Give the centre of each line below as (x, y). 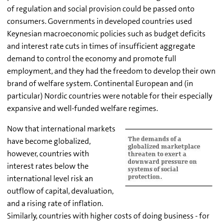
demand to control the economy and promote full (92, 59)
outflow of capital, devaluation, (60, 191)
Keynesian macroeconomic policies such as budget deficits (106, 34)
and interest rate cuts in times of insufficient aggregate (101, 46)
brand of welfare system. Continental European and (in (100, 84)
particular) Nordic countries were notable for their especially (110, 96)
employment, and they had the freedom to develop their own (111, 71)
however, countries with (48, 154)
